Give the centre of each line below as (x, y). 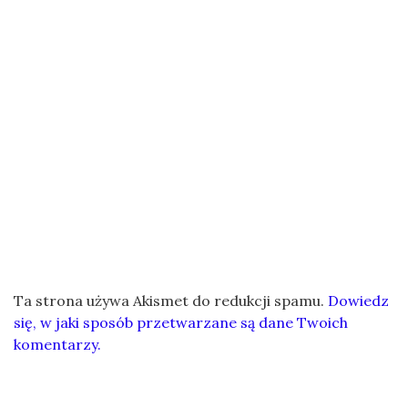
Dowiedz (358, 301)
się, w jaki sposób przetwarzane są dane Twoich (181, 322)
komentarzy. (57, 344)
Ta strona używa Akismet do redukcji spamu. (171, 301)
